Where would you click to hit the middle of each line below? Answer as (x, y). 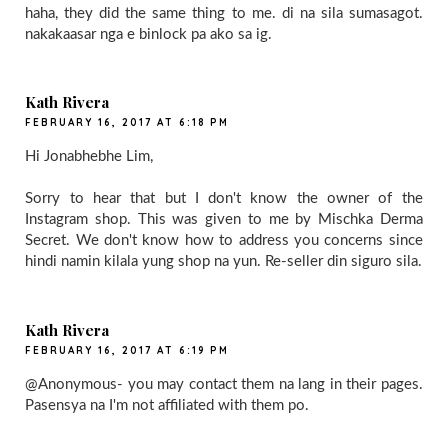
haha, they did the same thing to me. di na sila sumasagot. (224, 13)
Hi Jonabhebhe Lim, (89, 157)
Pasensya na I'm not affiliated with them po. (167, 405)
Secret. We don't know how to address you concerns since (224, 241)
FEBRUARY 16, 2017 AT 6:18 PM (127, 123)
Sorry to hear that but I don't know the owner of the (224, 199)
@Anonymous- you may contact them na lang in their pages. (224, 384)
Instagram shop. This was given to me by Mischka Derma (224, 220)
